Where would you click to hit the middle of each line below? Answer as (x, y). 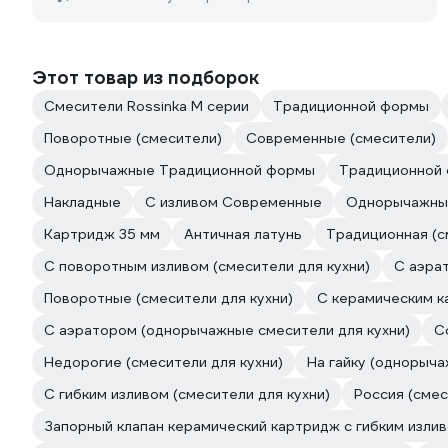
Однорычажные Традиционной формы (179, 170)
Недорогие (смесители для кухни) (163, 362)
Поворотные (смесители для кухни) (168, 298)
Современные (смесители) (341, 138)
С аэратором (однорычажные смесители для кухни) (227, 330)
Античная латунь (243, 234)
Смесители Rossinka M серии (146, 106)
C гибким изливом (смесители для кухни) (187, 394)
